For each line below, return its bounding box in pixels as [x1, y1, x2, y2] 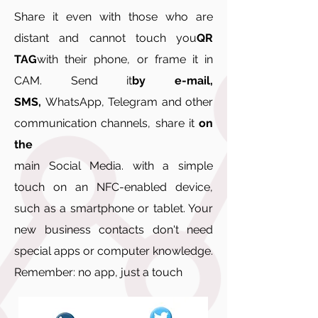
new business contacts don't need [14, 223, 213, 236]
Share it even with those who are [14, 10, 213, 23]
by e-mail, [132, 74, 214, 87]
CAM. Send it [14, 74, 133, 87]
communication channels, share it [14, 116, 199, 130]
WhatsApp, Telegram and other [41, 95, 213, 109]
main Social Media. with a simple [14, 159, 213, 172]
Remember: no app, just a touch [14, 265, 182, 279]
